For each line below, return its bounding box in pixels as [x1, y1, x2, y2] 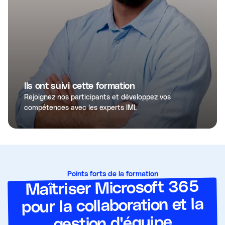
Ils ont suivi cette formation [24, 81, 135, 90]
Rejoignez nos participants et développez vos [24, 92, 171, 101]
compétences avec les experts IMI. [24, 103, 137, 111]
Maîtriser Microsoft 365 [25, 178, 199, 198]
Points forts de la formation [67, 170, 158, 177]
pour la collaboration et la [21, 195, 204, 216]
